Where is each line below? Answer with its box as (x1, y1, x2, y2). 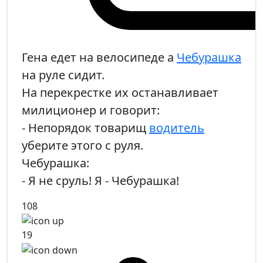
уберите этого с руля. (22, 137, 143, 153)
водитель (149, 119, 204, 136)
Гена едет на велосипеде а (22, 49, 177, 65)
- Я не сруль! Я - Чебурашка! (22, 172, 179, 188)
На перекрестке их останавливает (22, 84, 218, 100)
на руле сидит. (22, 66, 104, 83)
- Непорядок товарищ (22, 119, 149, 136)
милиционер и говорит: (22, 102, 160, 118)
